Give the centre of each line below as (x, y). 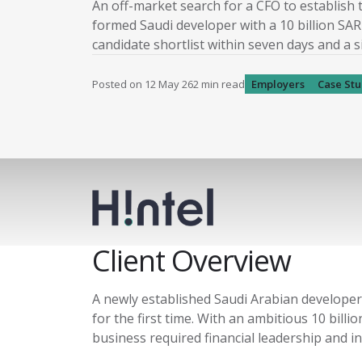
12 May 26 (169, 84)
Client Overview (192, 261)
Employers (278, 84)
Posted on (118, 84)
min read (222, 84)
